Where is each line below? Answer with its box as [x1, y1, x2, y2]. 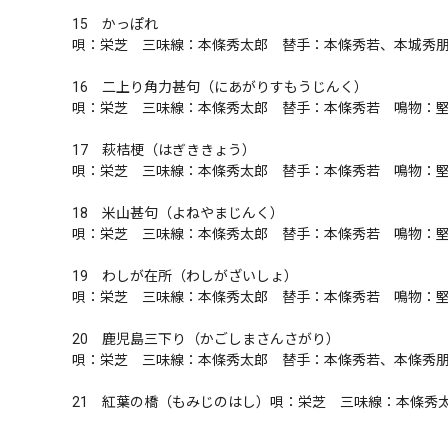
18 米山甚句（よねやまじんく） [72, 205, 284, 221]
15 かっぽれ [72, 16, 158, 32]
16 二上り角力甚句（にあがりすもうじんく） [72, 79, 368, 95]
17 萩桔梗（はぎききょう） [72, 142, 256, 158]
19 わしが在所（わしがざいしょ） [72, 268, 298, 284]
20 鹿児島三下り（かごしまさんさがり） [72, 331, 340, 347]
